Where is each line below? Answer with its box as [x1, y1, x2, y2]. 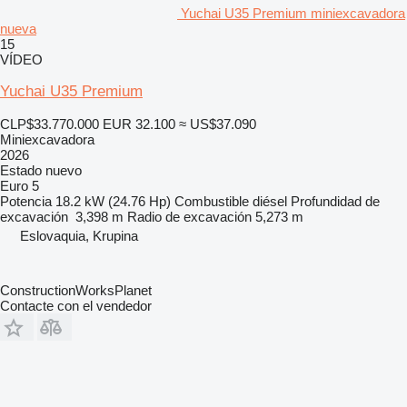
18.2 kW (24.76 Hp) [55, 193, 171, 209]
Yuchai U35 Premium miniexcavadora [181, 5, 405, 21]
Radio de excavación [127, 208, 252, 224]
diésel [253, 193, 287, 209]
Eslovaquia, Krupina [20, 227, 138, 243]
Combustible [174, 193, 249, 209]
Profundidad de [291, 193, 380, 209]
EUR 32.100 [103, 115, 175, 132]
